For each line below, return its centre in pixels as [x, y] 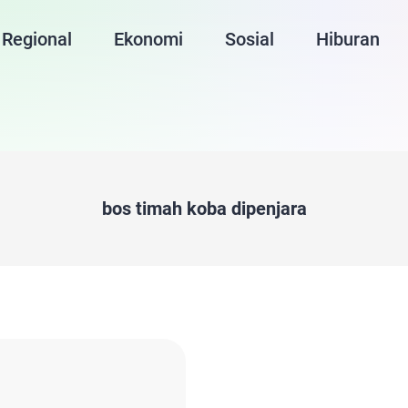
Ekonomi [149, 39]
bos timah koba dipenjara [204, 209]
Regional [37, 39]
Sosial [250, 39]
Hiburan [348, 39]
